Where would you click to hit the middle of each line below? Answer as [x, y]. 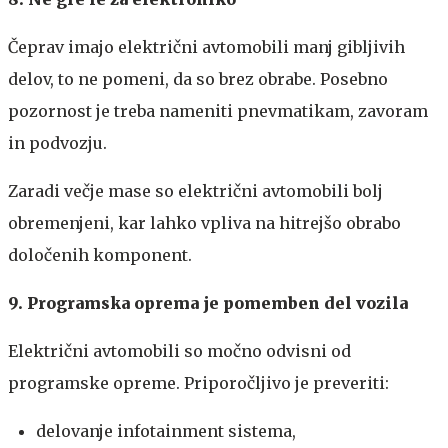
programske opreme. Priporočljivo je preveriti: [198, 382]
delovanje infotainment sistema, [166, 430]
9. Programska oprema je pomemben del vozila [208, 302]
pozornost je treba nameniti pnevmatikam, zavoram [218, 110]
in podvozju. [57, 142]
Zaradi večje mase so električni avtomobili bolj [195, 190]
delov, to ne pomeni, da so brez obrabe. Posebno [198, 78]
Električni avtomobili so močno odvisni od [179, 350]
